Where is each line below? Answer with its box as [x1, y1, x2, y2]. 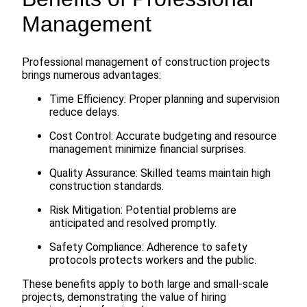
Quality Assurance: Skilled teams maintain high [49, 166, 271, 180]
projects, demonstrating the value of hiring [22, 290, 226, 304]
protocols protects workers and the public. [49, 253, 256, 267]
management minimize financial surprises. [49, 142, 246, 156]
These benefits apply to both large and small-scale [22, 277, 269, 291]
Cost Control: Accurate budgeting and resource [49, 129, 277, 143]
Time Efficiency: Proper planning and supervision [49, 92, 280, 106]
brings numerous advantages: [22, 68, 161, 82]
